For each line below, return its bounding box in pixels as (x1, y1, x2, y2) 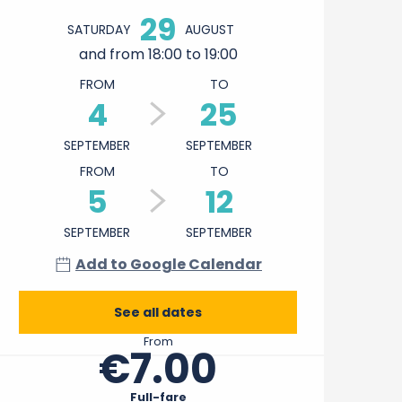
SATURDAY (67, 21, 131, 39)
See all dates (114, 303, 202, 322)
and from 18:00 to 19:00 (78, 44, 238, 66)
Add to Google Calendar (75, 254, 262, 275)
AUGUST (185, 21, 234, 39)
